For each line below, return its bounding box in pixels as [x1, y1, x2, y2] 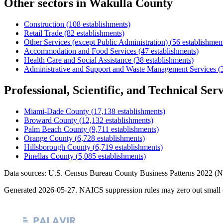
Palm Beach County [24, 124, 87, 133]
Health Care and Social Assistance [24, 55, 131, 64]
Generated [4, 185, 38, 194]
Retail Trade [24, 28, 62, 37]
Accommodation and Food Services [24, 46, 136, 55]
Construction [24, 19, 64, 28]
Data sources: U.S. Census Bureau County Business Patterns [4, 168, 197, 177]
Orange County [24, 133, 73, 142]
